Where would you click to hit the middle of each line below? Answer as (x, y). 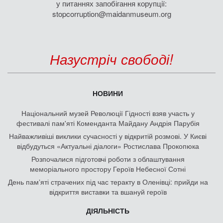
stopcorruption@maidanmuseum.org (111, 13)
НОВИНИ (108, 93)
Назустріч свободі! (111, 58)
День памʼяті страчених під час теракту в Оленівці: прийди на (108, 181)
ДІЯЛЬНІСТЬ (108, 210)
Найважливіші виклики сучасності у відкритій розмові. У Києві (108, 136)
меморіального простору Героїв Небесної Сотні (108, 168)
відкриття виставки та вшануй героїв (108, 191)
